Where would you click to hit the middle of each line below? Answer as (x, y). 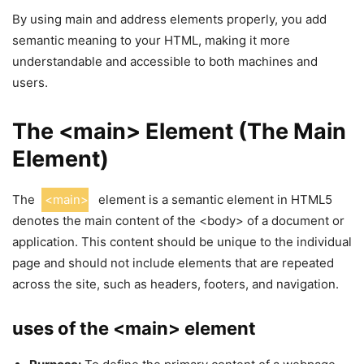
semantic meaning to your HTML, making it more (151, 40)
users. (30, 82)
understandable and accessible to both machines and (165, 61)
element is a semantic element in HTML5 (214, 199)
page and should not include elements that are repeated (173, 263)
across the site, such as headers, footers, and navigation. (175, 284)
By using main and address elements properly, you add (169, 19)
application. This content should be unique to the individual (182, 242)
